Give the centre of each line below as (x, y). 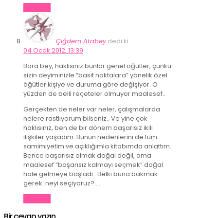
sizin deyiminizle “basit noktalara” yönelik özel (95, 75)
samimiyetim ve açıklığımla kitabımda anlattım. (97, 146)
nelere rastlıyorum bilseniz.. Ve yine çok (85, 118)
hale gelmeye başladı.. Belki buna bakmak (91, 174)
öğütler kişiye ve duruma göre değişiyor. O (91, 84)
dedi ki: (119, 41)
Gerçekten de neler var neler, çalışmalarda (92, 109)
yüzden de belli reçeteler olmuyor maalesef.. (94, 93)
